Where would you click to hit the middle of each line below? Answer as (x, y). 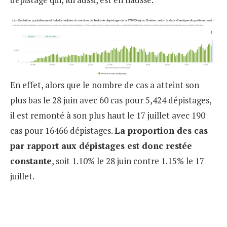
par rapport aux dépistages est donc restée (101, 146)
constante (31, 161)
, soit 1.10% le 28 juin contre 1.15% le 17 (128, 161)
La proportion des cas (161, 131)
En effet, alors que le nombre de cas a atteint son (105, 85)
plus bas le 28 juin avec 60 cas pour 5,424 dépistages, (111, 100)
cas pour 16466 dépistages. (62, 131)
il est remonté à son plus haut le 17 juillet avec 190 (108, 116)
